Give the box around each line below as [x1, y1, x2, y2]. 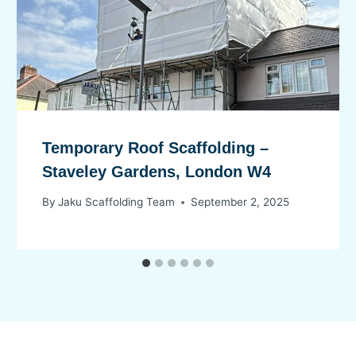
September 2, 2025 [191, 195, 290, 209]
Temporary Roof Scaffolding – [42, 138, 269, 157]
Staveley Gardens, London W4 [42, 162, 272, 180]
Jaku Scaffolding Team [58, 195, 176, 209]
